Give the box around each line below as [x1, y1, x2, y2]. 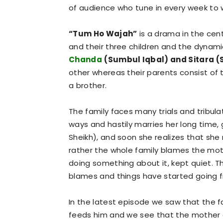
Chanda [69, 54, 102, 65]
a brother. [69, 80, 107, 91]
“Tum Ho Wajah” [69, 28, 137, 39]
